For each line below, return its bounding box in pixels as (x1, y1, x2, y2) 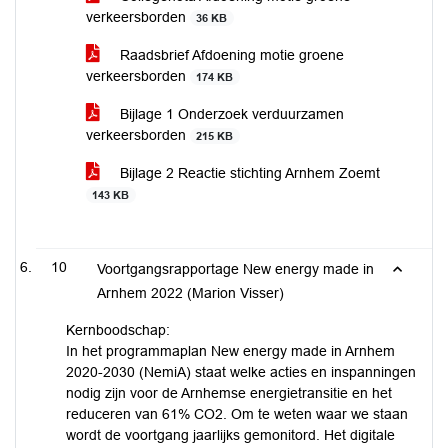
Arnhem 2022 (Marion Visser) (97, 285, 284, 301)
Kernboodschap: (66, 322, 170, 338)
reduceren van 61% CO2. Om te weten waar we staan (66, 406, 408, 422)
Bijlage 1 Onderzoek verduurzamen (116, 106, 344, 122)
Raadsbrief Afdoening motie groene (116, 47, 344, 63)
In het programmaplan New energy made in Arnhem (66, 343, 395, 359)
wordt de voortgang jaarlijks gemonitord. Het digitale (66, 427, 395, 443)
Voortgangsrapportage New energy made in (97, 261, 374, 277)
